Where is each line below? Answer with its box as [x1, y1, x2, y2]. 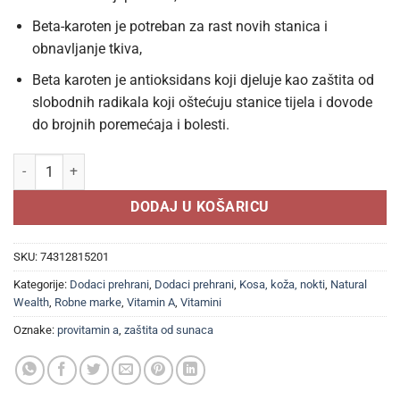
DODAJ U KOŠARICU [130, 198, 270, 215]
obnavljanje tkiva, [31, 40, 142, 58]
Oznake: [13, 323, 57, 337]
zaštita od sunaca [124, 323, 213, 337]
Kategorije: [13, 278, 70, 292]
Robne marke [54, 296, 121, 310]
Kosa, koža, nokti [239, 278, 325, 292]
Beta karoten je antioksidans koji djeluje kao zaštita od [31, 71, 374, 88]
